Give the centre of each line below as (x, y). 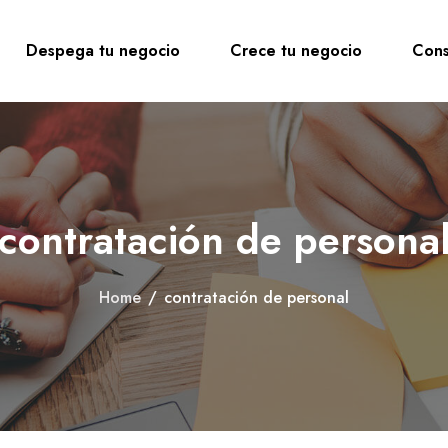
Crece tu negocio (295, 50)
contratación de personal (256, 297)
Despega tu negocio (102, 50)
